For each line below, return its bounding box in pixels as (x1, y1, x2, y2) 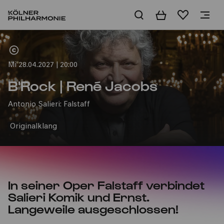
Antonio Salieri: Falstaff (8, 101, 90, 108)
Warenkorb (155, 11, 197, 19)
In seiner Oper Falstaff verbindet (8, 177, 204, 191)
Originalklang (10, 123, 57, 130)
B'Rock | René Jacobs (8, 76, 157, 93)
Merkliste (177, 11, 211, 19)
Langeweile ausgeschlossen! (8, 201, 178, 215)
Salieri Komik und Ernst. (8, 189, 149, 203)
